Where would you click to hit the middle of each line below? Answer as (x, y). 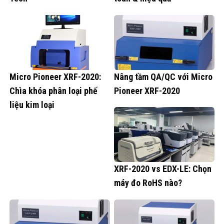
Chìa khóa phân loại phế (53, 90)
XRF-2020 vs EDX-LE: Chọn (163, 169)
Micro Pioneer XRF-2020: (55, 76)
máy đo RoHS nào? (148, 183)
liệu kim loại (32, 104)
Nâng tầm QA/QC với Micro (163, 76)
